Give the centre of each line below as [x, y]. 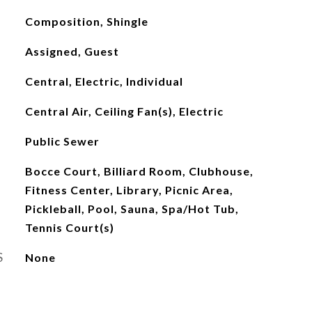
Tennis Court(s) [69, 227]
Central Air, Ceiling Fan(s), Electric [124, 111]
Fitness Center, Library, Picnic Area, [129, 190]
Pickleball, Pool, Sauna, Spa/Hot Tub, [132, 209]
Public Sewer [62, 141]
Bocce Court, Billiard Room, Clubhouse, [139, 171]
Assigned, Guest [72, 51]
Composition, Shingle [86, 21]
